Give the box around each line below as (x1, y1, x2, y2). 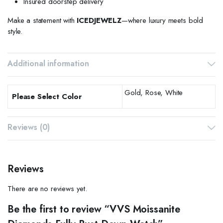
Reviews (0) (7, 121, 50, 133)
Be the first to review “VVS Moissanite (7, 202, 180, 217)
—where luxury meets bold (121, 14, 204, 26)
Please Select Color (12, 91, 82, 102)
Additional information (7, 57, 89, 69)
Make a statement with (7, 14, 77, 26)
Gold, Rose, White (124, 87, 183, 98)
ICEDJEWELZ (77, 14, 121, 26)
